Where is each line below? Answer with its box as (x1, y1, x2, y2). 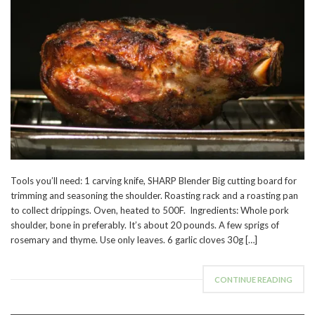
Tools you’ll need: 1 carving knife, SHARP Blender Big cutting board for (11, 175, 297, 187)
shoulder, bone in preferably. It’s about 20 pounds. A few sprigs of (11, 219, 279, 231)
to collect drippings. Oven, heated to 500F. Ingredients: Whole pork (11, 205, 289, 217)
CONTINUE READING (214, 275, 292, 285)
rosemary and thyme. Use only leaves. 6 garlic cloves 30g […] (11, 234, 257, 246)
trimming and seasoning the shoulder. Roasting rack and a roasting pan (11, 190, 298, 202)
